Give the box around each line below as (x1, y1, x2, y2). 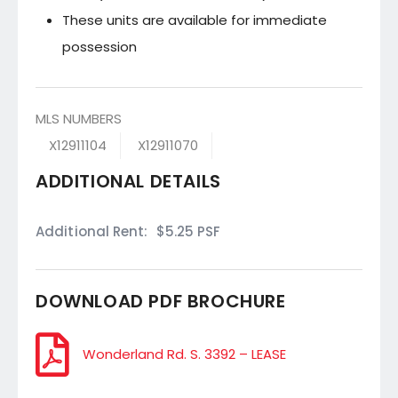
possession (62, 36, 137, 56)
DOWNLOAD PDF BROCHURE (36, 288, 286, 314)
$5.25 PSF (155, 221, 221, 241)
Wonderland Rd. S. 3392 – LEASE (83, 344, 286, 363)
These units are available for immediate (62, 10, 327, 29)
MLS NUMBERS (36, 108, 122, 128)
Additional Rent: (36, 221, 148, 241)
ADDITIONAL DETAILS (36, 168, 221, 194)
